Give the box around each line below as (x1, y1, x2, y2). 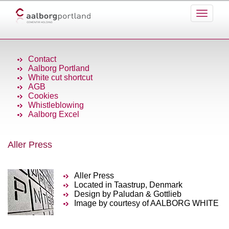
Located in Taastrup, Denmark (74, 180, 182, 189)
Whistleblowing (28, 101, 84, 109)
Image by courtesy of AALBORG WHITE (74, 199, 219, 208)
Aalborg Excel (28, 110, 79, 119)
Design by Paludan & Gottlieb (74, 190, 181, 198)
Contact (28, 55, 56, 63)
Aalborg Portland (28, 64, 89, 73)
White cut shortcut (28, 73, 93, 82)
